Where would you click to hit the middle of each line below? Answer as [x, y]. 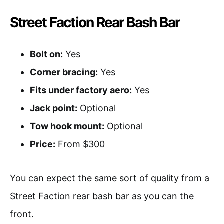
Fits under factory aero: [81, 90]
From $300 [80, 144]
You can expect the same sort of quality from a [110, 178]
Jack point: [54, 108]
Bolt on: [46, 54]
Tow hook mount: [67, 126]
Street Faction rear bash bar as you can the [102, 196]
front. [22, 214]
